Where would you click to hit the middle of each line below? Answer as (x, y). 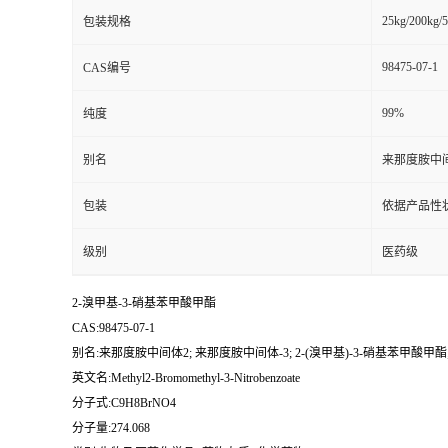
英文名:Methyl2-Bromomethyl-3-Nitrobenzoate (186, 378)
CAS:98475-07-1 (113, 328)
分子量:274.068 (111, 428)
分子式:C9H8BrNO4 (124, 403)
